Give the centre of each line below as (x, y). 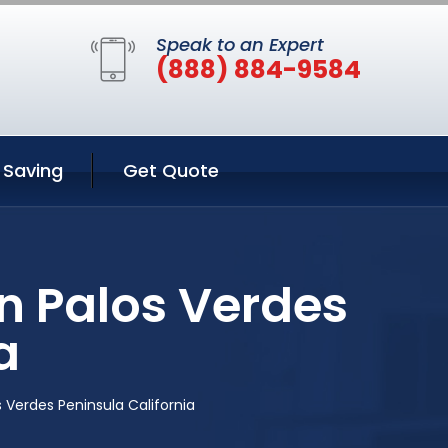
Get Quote (171, 170)
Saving (33, 170)
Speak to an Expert (240, 44)
